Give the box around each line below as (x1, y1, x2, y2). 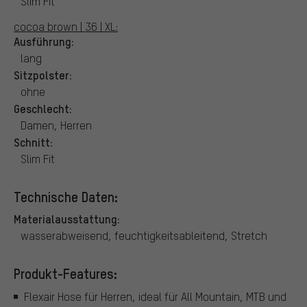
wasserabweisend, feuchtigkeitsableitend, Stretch (21, 228, 267, 243)
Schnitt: (14, 134, 53, 149)
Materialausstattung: (14, 210, 120, 226)
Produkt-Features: (14, 264, 117, 282)
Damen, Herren (21, 117, 92, 132)
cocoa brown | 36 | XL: (14, 19, 118, 34)
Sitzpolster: (14, 66, 72, 82)
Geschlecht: (14, 100, 72, 116)
